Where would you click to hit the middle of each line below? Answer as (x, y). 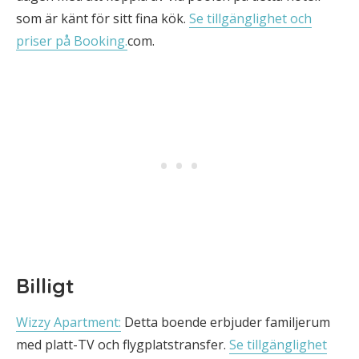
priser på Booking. (72, 41)
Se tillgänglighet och (250, 18)
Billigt (45, 286)
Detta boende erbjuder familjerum (226, 322)
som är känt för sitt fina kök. (103, 18)
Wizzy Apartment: (69, 322)
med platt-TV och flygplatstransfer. (123, 345)
